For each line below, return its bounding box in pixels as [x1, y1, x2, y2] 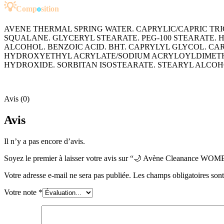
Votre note [4, 187, 38, 196]
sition [41, 4, 61, 13]
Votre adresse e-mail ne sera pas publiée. [4, 170, 131, 179]
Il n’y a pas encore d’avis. [4, 136, 85, 145]
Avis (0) [4, 94, 29, 103]
